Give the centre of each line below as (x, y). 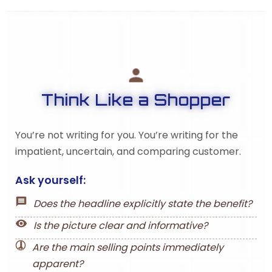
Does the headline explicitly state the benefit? (143, 204)
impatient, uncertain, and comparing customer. (128, 151)
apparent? (58, 264)
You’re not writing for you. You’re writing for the (127, 135)
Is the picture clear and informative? (121, 226)
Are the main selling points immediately (128, 247)
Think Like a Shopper (136, 100)
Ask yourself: (50, 180)
